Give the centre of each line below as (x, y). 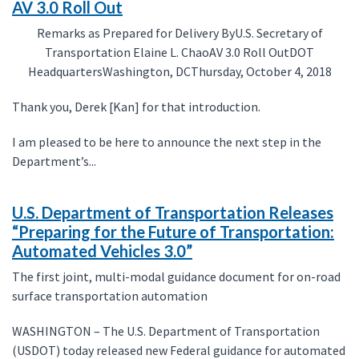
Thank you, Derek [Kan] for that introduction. (136, 107)
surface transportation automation (110, 296)
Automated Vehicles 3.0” (102, 251)
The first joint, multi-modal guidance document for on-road (176, 276)
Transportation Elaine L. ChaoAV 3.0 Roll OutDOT (179, 52)
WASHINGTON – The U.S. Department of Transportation (166, 331)
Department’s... (54, 161)
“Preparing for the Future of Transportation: (173, 232)
